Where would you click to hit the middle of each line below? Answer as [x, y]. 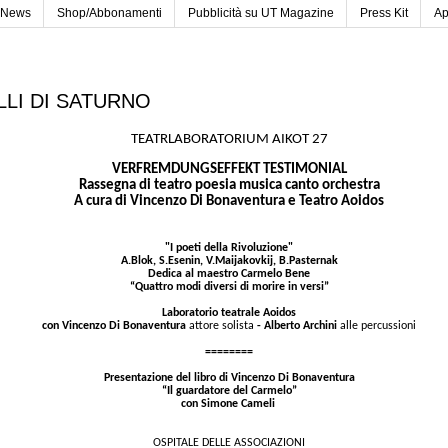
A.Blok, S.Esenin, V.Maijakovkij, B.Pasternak [229, 260]
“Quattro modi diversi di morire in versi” [229, 286]
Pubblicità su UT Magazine [261, 13]
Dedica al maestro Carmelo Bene [229, 273]
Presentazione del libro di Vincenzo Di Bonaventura [229, 377]
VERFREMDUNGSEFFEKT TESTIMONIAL [229, 169]
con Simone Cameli [227, 403]
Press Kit [384, 13]
